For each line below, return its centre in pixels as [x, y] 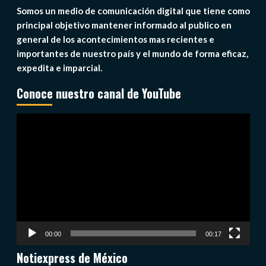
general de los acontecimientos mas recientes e [115, 39]
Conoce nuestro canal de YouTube [99, 94]
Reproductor [42, 121]
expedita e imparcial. [59, 68]
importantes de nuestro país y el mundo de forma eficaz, [132, 54]
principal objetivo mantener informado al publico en [124, 25]
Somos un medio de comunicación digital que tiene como [133, 11]
